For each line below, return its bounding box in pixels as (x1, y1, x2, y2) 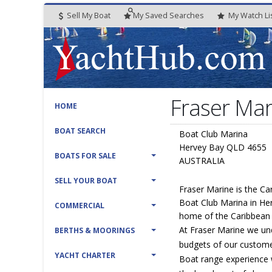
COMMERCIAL (55, 200, 104, 211)
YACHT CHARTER (55, 250, 115, 260)
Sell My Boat (65, 10, 110, 21)
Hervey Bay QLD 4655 (179, 141, 267, 153)
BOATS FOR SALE (55, 151, 116, 161)
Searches (169, 10, 204, 21)
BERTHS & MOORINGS (55, 225, 135, 236)
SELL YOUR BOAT (55, 175, 117, 186)
